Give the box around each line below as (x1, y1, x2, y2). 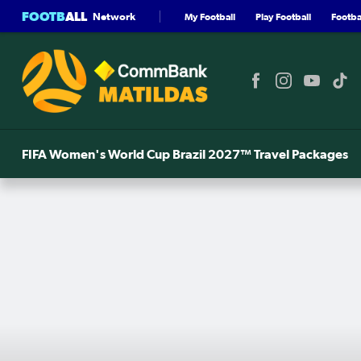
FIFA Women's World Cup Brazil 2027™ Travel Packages (22, 147, 348, 161)
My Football (185, 10, 235, 22)
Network (93, 10, 135, 23)
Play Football (255, 10, 311, 22)
